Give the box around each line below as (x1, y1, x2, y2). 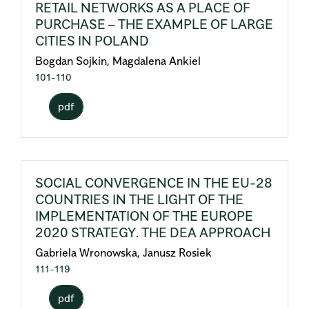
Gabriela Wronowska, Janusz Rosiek (35, 246, 212, 259)
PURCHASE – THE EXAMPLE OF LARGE (35, 17, 273, 32)
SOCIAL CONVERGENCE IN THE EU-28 (35, 175, 272, 190)
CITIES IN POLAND (35, 33, 149, 48)
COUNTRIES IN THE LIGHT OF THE (35, 192, 243, 207)
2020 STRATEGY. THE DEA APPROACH (35, 225, 270, 240)
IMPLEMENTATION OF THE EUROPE (35, 208, 253, 223)
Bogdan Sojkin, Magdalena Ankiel (35, 54, 201, 68)
